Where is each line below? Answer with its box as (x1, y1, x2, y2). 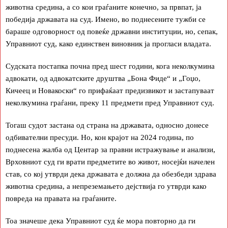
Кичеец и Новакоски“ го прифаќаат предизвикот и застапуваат (6, 87, 214, 95)
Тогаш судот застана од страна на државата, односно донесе (6, 121, 209, 130)
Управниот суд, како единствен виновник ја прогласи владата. (6, 40, 211, 48)
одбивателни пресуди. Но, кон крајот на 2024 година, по (6, 133, 194, 142)
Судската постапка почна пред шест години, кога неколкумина (6, 62, 215, 71)
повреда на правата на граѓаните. (6, 194, 117, 203)
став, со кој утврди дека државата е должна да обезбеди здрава (6, 170, 216, 179)
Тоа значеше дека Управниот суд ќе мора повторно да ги (6, 217, 195, 225)
